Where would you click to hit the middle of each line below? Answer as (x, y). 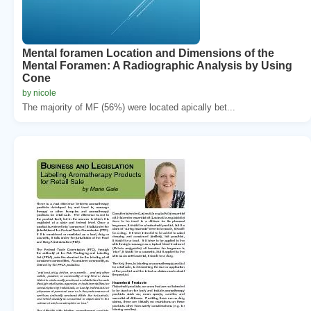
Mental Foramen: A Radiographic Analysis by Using (157, 65)
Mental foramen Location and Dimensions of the (148, 53)
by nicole (39, 93)
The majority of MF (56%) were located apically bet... (129, 107)
